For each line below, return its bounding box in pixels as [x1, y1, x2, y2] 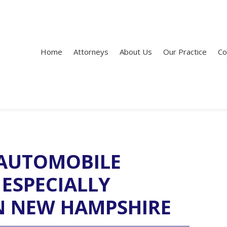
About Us [120, 47, 152, 57]
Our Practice [163, 47, 207, 57]
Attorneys [73, 47, 108, 57]
